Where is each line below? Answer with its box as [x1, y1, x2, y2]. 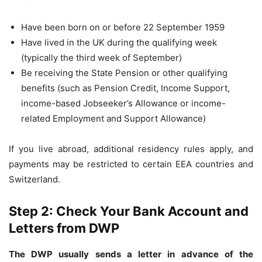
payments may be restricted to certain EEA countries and [9, 158, 253, 170]
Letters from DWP [9, 220, 119, 236]
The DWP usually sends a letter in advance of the [9, 248, 253, 260]
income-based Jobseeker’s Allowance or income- [21, 97, 226, 109]
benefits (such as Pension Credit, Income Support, [21, 82, 230, 94]
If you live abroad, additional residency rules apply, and [9, 143, 253, 154]
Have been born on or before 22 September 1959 [21, 21, 225, 33]
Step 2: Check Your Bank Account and [9, 203, 249, 219]
